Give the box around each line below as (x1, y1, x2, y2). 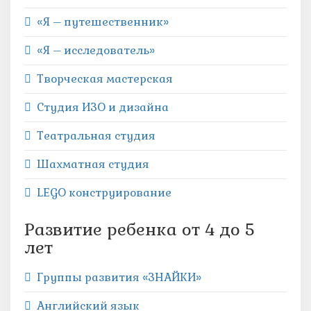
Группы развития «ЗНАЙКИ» (37, 270, 201, 285)
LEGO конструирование (37, 185, 171, 200)
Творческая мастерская (37, 72, 173, 86)
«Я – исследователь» (37, 43, 155, 58)
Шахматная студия (37, 157, 149, 171)
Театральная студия (37, 128, 155, 143)
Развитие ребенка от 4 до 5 (24, 219, 255, 240)
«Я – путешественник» (37, 15, 169, 29)
